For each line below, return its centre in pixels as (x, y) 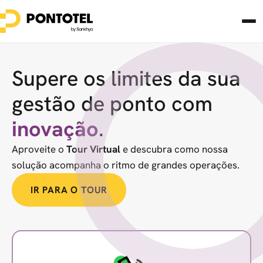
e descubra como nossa (174, 149)
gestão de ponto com (112, 104)
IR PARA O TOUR (69, 190)
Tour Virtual (93, 149)
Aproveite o (39, 149)
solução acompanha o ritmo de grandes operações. (126, 165)
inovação (55, 129)
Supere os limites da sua (126, 78)
